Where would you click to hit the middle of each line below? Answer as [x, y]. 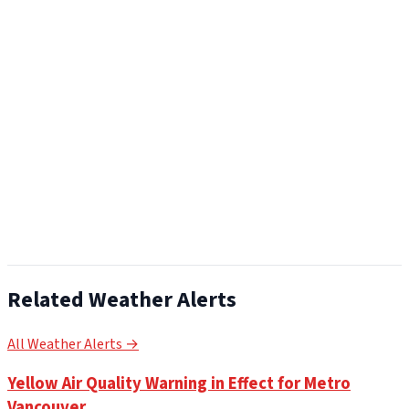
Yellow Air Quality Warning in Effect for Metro [179, 383]
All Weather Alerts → [73, 345]
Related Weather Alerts [122, 300]
